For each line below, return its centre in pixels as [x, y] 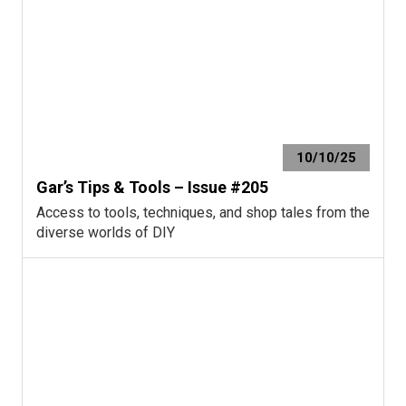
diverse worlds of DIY [106, 232]
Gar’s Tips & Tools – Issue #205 [152, 187]
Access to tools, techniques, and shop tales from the [203, 212]
